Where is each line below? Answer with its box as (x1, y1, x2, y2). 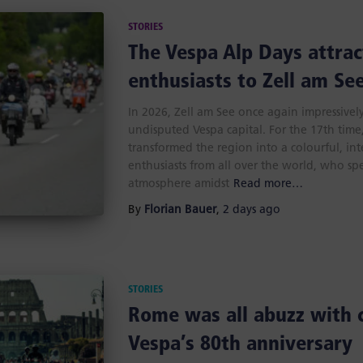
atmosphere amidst (127, 178, 229, 190)
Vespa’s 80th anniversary (127, 335, 352, 355)
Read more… (233, 178, 303, 190)
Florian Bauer (143, 204, 216, 216)
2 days (222, 204, 256, 216)
